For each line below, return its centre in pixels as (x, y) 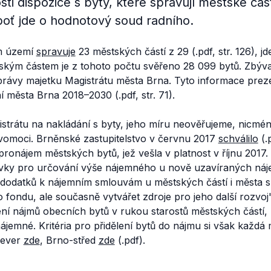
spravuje (56, 51)
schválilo (238, 139)
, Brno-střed (69, 240)
